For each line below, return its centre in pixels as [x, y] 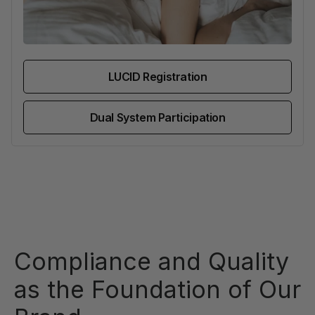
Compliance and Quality [152, 261]
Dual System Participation [157, 117]
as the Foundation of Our [157, 289]
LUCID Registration [157, 76]
